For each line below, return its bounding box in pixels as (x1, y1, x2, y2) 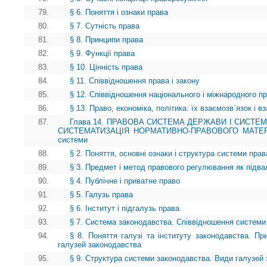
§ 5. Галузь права (70, 190, 133, 200)
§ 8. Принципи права (70, 35, 143, 45)
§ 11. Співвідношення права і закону (70, 76, 200, 86)
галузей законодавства (58, 240, 141, 250)
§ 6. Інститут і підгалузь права (70, 204, 179, 213)
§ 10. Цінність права (70, 63, 142, 72)
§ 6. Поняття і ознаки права (70, 8, 168, 17)
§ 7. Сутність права (70, 21, 139, 31)
